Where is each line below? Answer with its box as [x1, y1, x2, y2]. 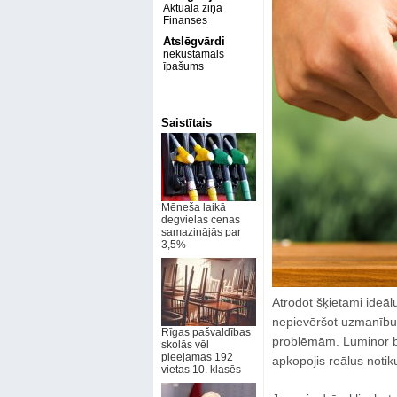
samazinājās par [160, 226, 241, 238]
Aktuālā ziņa [162, 2, 222, 14]
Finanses [162, 14, 207, 27]
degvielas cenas [160, 214, 240, 226]
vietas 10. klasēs [160, 363, 241, 376]
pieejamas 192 [160, 351, 233, 363]
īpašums [162, 60, 204, 73]
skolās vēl [160, 339, 209, 351]
